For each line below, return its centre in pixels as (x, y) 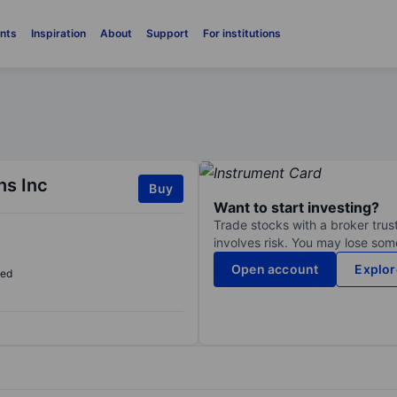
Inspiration (58, 33)
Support (167, 33)
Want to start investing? (296, 208)
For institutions (241, 33)
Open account (275, 269)
